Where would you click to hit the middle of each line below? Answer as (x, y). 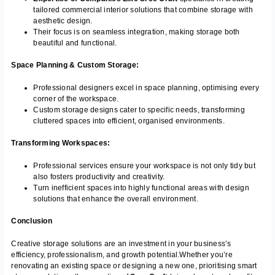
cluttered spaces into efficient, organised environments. (129, 121)
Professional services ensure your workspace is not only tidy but (144, 165)
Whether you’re (206, 255)
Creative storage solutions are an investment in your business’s (121, 244)
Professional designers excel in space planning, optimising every (146, 87)
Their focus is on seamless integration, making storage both (137, 32)
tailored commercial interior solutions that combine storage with (143, 10)
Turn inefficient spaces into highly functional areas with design (141, 188)
